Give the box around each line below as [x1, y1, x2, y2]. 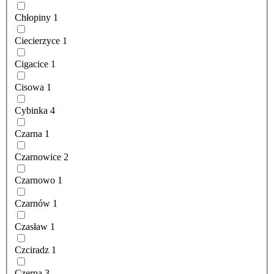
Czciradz [15, 245, 49, 256]
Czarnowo [15, 175, 55, 186]
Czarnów [15, 198, 50, 209]
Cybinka [15, 105, 48, 116]
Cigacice [15, 59, 48, 70]
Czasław [15, 221, 48, 232]
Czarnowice [15, 152, 61, 163]
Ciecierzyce [15, 35, 60, 46]
